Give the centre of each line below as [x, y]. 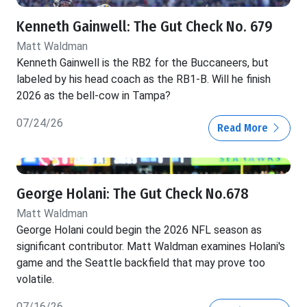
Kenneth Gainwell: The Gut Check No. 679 [145, 27]
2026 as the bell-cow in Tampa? [94, 96]
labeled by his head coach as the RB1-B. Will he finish [144, 79]
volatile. [35, 280]
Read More [244, 128]
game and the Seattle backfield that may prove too [141, 263]
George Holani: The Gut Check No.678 [133, 194]
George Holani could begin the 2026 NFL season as [139, 230]
